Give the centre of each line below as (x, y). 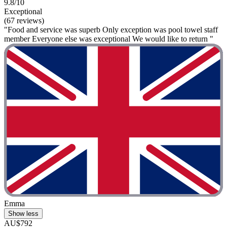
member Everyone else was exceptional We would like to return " (109, 39)
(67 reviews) (24, 21)
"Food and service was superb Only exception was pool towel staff (111, 30)
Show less (23, 213)
